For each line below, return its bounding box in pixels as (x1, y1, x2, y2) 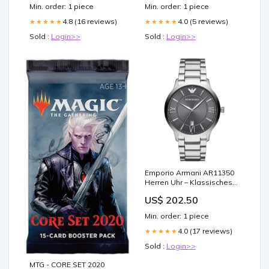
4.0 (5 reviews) (178, 17, 228, 26)
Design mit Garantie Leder (145, 187, 238, 197)
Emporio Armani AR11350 (145, 168, 234, 178)
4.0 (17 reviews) (178, 226, 232, 236)
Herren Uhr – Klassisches (145, 178, 232, 187)
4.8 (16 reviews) (62, 17, 117, 26)
